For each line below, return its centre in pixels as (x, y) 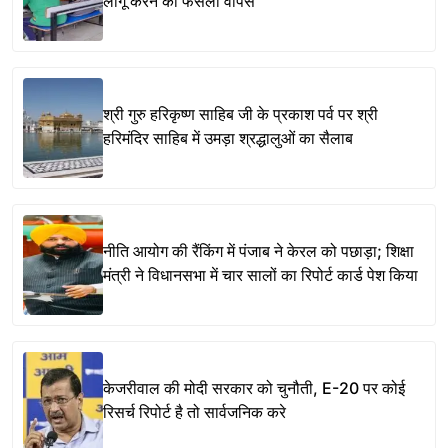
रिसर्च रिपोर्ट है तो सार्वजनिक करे (194, 411)
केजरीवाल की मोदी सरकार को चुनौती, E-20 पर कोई (254, 387)
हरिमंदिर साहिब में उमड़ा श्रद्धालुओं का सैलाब (228, 137)
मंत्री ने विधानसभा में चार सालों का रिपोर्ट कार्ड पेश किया (260, 274)
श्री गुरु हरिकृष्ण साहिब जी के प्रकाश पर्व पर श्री (240, 113)
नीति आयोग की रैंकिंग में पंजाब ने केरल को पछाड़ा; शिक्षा (258, 250)
